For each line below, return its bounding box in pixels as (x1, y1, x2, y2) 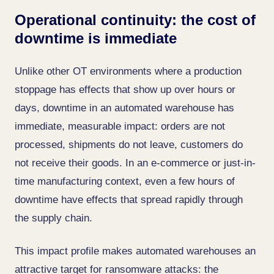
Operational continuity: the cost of (15, 12, 256, 28)
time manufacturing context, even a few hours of (15, 176, 235, 187)
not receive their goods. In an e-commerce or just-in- (15, 157, 256, 169)
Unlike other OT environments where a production (15, 65, 242, 77)
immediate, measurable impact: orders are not (15, 120, 225, 132)
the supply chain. (15, 212, 92, 224)
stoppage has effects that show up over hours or (15, 84, 235, 95)
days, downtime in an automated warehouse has (15, 102, 234, 114)
